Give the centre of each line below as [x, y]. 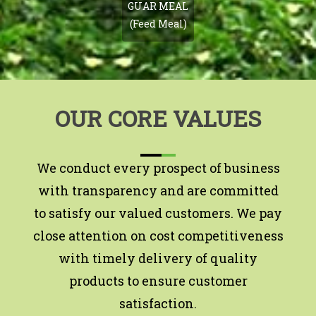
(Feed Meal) [158, 23]
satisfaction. [158, 303]
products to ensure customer [158, 280]
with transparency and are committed [158, 190]
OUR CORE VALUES [158, 118]
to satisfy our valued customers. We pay [158, 213]
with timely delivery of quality [158, 258]
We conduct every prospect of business [158, 168]
